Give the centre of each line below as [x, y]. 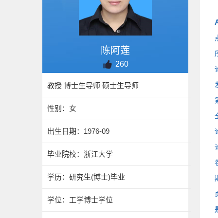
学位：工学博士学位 [80, 200]
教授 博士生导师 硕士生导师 [93, 85]
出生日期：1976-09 [78, 131]
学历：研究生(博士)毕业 [86, 177]
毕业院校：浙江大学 [80, 154]
